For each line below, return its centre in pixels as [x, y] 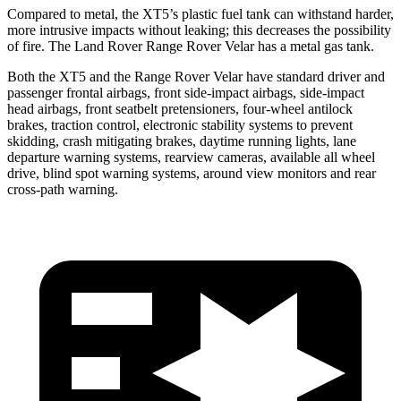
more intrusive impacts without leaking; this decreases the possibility [199, 30]
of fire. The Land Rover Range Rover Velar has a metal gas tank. [191, 46]
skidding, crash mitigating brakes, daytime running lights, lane [182, 141]
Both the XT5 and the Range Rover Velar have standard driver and [196, 76]
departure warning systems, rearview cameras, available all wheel [191, 157]
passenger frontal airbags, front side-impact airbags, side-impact [186, 92]
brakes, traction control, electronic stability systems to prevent [180, 124]
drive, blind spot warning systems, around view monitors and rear [192, 173]
